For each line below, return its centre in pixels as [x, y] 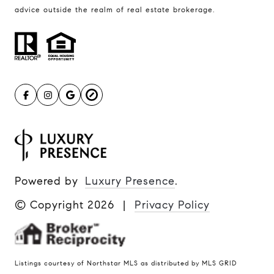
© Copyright [51, 205]
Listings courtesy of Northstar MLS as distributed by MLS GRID [126, 263]
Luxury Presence [130, 181]
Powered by [46, 181]
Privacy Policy [172, 205]
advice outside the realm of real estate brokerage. [115, 10]
